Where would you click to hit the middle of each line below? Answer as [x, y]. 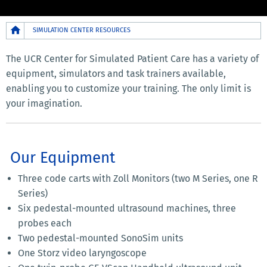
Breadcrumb [33, 29]
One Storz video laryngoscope [82, 253]
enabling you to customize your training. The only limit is [128, 88]
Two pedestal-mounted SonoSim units [100, 238]
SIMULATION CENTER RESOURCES [82, 30]
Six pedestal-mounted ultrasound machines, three [127, 208]
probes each [45, 223]
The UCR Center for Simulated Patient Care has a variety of [132, 58]
